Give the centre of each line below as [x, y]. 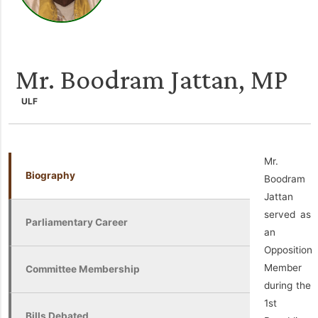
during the [287, 285]
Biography [50, 175]
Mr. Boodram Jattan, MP [152, 79]
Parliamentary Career [77, 222]
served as [287, 214]
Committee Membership [83, 269]
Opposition [288, 250]
